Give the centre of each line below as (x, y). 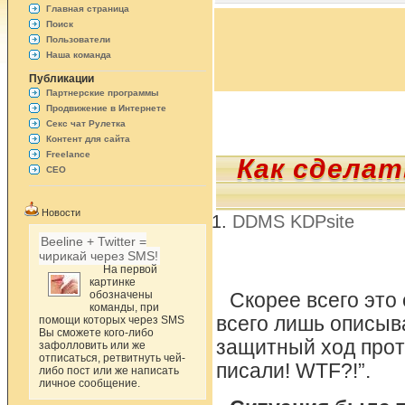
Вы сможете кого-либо (97, 333)
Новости (60, 212)
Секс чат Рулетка (86, 123)
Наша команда (79, 55)
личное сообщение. (90, 383)
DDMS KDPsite (293, 221)
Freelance (69, 154)
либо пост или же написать (109, 371)
